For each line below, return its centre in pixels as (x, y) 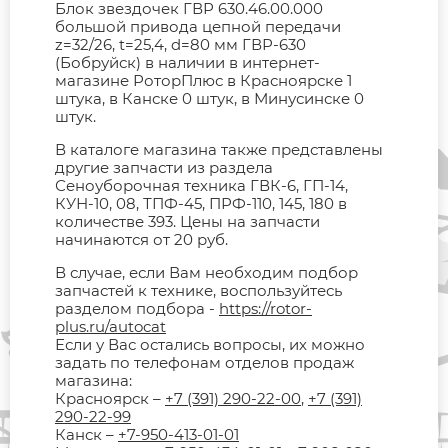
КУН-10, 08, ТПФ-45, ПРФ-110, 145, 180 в (201, 203)
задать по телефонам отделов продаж (204, 362)
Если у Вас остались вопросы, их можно (210, 344)
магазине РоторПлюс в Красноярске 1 (203, 80)
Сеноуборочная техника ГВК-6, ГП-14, (201, 185)
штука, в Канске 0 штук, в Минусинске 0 (209, 98)
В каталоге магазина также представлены (219, 149)
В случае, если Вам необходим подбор (206, 272)
